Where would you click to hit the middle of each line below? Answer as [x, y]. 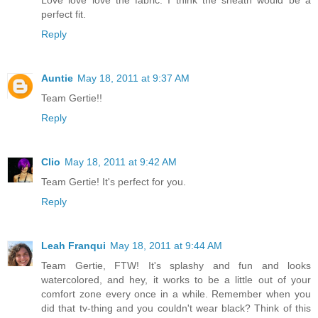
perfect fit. [64, 15]
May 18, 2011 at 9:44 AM [166, 246]
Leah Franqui [73, 246]
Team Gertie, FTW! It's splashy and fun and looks [176, 265]
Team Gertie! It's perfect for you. [114, 182]
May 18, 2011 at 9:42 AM [121, 162]
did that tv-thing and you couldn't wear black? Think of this [176, 308]
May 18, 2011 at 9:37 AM [133, 78]
